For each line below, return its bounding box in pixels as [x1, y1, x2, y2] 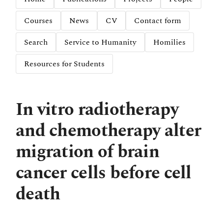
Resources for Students [24, 58, 105, 70]
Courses [24, 15, 53, 27]
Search [24, 36, 48, 48]
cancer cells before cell [16, 160, 192, 187]
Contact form [134, 15, 181, 27]
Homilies [153, 36, 186, 48]
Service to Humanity [64, 36, 137, 48]
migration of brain [16, 138, 160, 165]
